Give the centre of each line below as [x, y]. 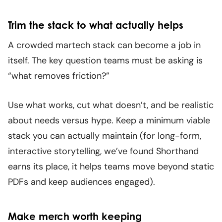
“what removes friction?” [59, 76]
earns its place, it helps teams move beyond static [111, 167]
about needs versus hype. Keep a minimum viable [109, 121]
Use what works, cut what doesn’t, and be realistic [111, 105]
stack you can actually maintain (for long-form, [105, 136]
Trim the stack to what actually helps [96, 25]
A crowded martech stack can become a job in [104, 45]
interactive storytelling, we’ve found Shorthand [103, 151]
